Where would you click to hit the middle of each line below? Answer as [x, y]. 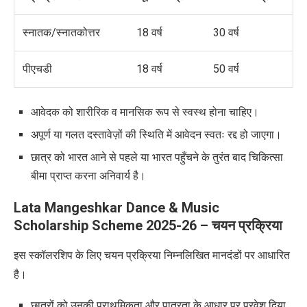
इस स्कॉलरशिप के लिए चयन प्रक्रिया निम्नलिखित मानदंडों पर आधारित [152, 256]
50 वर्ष [226, 69]
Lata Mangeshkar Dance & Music [116, 208]
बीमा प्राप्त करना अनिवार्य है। [88, 176]
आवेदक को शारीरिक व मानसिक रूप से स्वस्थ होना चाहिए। [145, 112]
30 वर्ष [226, 33]
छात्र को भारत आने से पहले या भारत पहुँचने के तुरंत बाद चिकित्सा [157, 158]
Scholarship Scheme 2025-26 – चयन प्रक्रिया [148, 226]
